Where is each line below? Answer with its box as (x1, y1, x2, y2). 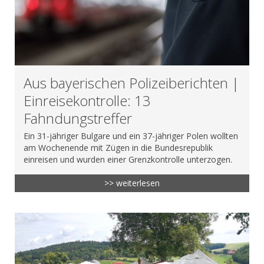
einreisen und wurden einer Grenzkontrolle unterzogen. (24, 153, 232, 165)
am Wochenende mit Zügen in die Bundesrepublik (24, 141, 213, 153)
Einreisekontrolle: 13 (24, 90, 151, 110)
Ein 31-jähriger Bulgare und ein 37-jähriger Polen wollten (24, 130, 238, 141)
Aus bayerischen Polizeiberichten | (24, 72, 239, 93)
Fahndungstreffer (24, 108, 132, 128)
